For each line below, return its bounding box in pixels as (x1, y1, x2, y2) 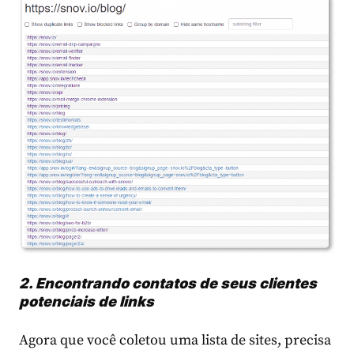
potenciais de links (19, 293, 154, 311)
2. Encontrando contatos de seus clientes (19, 275, 317, 292)
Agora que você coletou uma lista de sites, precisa (19, 331, 331, 350)
